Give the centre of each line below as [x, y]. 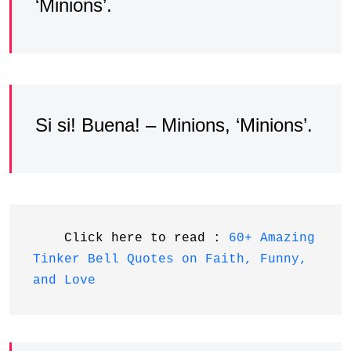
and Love [64, 280]
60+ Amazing [272, 238]
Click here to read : [131, 238]
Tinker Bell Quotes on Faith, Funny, [170, 259]
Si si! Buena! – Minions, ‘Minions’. [174, 125]
